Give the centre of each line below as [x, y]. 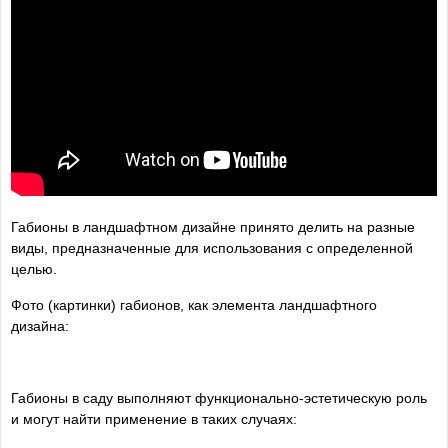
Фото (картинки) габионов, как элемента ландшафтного [194, 304]
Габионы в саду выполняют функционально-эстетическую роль [219, 397]
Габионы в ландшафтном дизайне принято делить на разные [213, 226]
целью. [34, 268]
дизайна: [40, 325]
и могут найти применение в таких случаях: [154, 418]
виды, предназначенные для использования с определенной [212, 247]
